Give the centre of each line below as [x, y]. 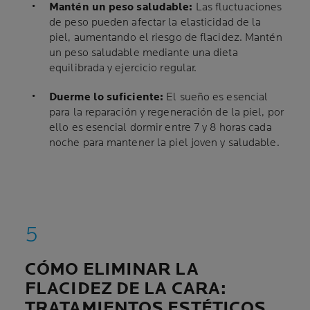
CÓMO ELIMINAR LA [112, 269]
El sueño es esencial [216, 97]
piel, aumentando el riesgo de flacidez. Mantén [166, 37]
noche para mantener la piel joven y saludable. [164, 143]
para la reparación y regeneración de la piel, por [166, 112]
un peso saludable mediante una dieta [144, 53]
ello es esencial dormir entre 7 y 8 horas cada [161, 127]
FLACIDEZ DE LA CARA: [126, 289]
